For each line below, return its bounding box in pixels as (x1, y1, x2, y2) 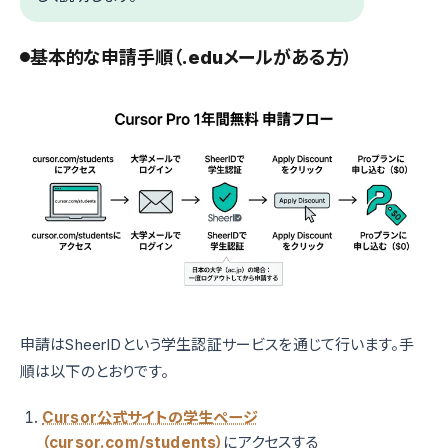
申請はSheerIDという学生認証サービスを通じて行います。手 (20, 335, 414, 355)
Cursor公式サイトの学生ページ (42, 408, 258, 428)
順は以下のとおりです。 (20, 362, 169, 382)
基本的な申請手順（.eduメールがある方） (30, 46, 353, 68)
